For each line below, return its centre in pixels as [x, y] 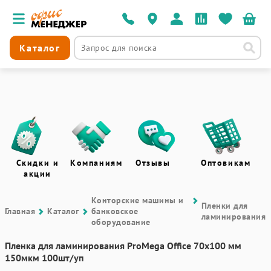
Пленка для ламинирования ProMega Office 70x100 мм [123, 246]
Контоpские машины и [137, 200]
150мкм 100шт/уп [44, 258]
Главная [20, 211]
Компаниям [96, 163]
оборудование [121, 222]
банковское [115, 211]
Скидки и [38, 163]
